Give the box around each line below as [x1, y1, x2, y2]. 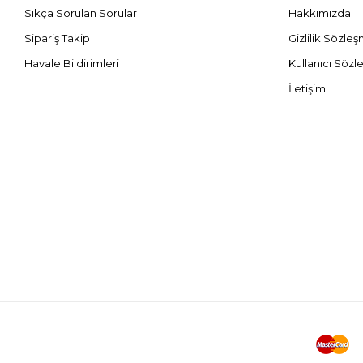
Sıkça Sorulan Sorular [24, 6, 138, 20]
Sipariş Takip [24, 32, 91, 45]
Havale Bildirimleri [24, 57, 120, 70]
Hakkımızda [288, 6, 352, 20]
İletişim [288, 82, 327, 96]
